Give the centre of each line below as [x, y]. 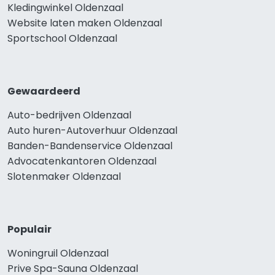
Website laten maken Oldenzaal [85, 23]
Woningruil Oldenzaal [58, 254]
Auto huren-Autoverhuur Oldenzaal [92, 131]
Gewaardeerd [44, 91]
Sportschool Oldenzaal [62, 39]
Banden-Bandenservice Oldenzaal [90, 146]
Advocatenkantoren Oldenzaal [82, 161]
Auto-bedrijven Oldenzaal [69, 115]
